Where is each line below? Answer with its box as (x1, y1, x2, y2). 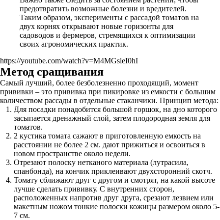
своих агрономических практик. (20, 40, 128, 48)
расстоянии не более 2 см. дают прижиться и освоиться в (14, 140, 205, 149)
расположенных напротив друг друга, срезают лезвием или (14, 193, 214, 202)
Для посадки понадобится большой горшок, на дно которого (14, 105, 217, 113)
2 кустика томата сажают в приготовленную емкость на (14, 132, 201, 140)
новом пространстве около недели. (14, 149, 131, 158)
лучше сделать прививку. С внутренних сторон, (14, 185, 174, 193)
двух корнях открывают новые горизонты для (20, 22, 173, 30)
